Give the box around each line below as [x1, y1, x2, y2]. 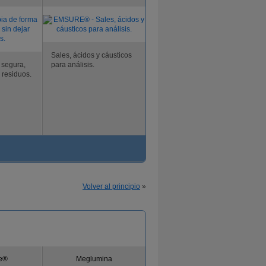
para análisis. [51, 61, 94, 69]
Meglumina [76, 255, 112, 263]
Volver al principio [83, 182, 140, 191]
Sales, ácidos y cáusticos [51, 51, 132, 59]
